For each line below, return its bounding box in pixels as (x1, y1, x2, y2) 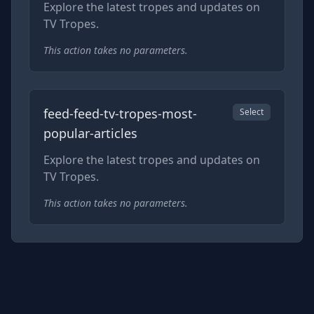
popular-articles (43, 124, 137, 142)
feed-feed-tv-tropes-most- (43, 104, 197, 122)
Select (240, 105, 264, 118)
